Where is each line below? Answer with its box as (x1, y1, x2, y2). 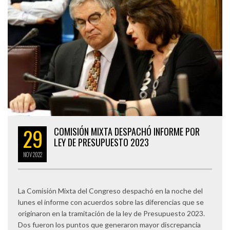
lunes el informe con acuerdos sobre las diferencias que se (18, 197, 204, 206)
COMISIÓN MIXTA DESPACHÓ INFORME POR (54, 124, 200, 138)
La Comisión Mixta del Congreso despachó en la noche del (18, 186, 203, 195)
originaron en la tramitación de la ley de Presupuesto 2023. (18, 208, 205, 218)
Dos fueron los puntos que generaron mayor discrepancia (18, 220, 201, 229)
